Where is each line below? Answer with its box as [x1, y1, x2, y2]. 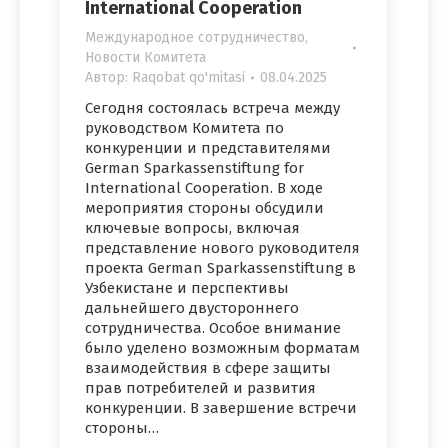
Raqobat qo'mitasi [132, 69, 245, 87]
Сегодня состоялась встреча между [85, 99, 340, 118]
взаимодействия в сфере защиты [85, 359, 331, 378]
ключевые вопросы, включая [85, 219, 300, 238]
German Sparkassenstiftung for [85, 159, 304, 178]
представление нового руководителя [85, 239, 360, 258]
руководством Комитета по [85, 119, 284, 138]
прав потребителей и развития [85, 379, 316, 398]
